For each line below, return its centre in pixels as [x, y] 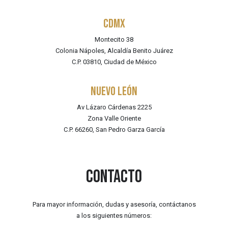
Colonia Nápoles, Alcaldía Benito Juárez [114, 51]
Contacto [114, 177]
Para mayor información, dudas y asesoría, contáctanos [114, 204]
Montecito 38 [114, 40]
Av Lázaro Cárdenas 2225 [114, 107]
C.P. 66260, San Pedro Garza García [114, 129]
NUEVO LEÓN [114, 91]
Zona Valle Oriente [114, 118]
